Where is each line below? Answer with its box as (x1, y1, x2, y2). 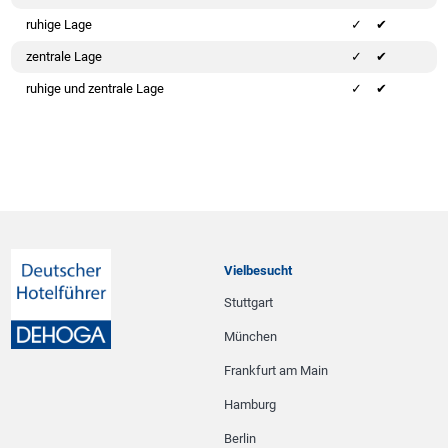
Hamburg (224, 397, 276, 413)
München (224, 329, 277, 345)
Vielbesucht (224, 263, 292, 279)
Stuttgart (224, 295, 273, 311)
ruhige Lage (26, 16, 93, 32)
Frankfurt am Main (224, 363, 328, 379)
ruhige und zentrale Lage (26, 80, 165, 96)
